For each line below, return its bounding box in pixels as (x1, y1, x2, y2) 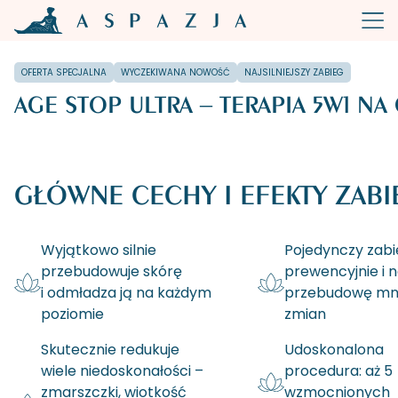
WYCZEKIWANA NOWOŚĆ (121, 66, 230, 79)
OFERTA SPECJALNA (21, 66, 107, 79)
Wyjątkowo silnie (41, 239, 156, 260)
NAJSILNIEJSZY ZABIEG (244, 66, 344, 79)
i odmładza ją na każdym (41, 282, 211, 303)
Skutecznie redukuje (41, 338, 179, 360)
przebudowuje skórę (41, 260, 182, 282)
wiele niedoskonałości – (41, 360, 203, 381)
